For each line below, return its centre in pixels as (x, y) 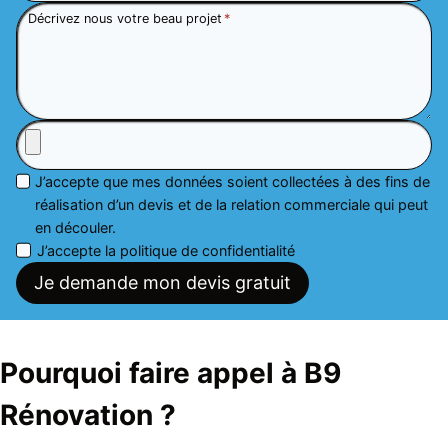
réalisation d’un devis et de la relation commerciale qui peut (232, 204)
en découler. (76, 227)
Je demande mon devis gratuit (162, 282)
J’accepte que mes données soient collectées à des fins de (233, 181)
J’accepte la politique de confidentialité (166, 250)
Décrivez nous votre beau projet (125, 18)
